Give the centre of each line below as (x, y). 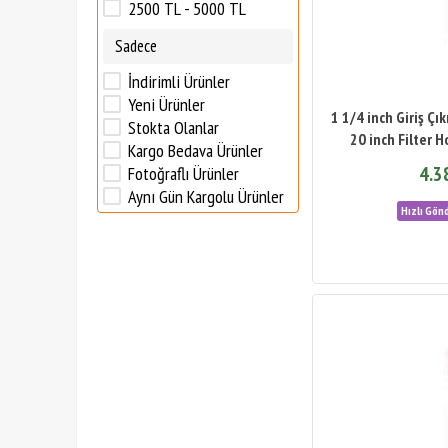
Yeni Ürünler (166, 104)
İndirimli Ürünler (179, 81)
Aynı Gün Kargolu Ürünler (206, 196)
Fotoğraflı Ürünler (183, 173)
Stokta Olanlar (173, 127)
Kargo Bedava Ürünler (195, 150)
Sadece (136, 46)
